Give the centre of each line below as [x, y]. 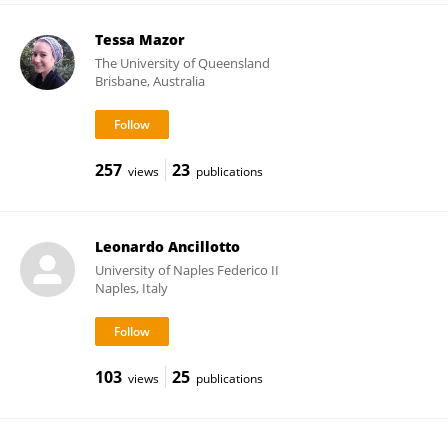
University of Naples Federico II [186, 270]
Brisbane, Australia [149, 81]
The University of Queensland [182, 63]
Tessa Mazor [139, 39]
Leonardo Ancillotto [167, 246]
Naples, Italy [131, 288]
